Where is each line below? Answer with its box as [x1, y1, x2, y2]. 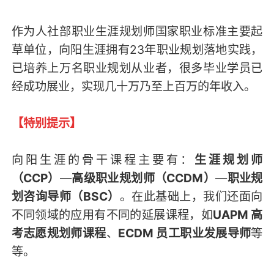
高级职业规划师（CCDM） [71, 171, 216, 186]
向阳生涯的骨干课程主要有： [11, 152, 195, 168]
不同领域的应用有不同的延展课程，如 [11, 207, 213, 223]
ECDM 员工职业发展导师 [118, 226, 251, 241]
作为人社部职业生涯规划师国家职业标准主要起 [11, 24, 263, 39]
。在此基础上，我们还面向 [119, 189, 263, 204]
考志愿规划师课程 [11, 226, 106, 241]
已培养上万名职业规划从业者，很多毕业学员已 [11, 61, 263, 76]
